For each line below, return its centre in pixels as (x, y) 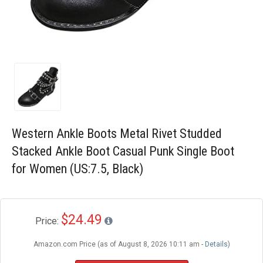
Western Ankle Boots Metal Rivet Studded (117, 134)
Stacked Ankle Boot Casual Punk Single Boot (123, 151)
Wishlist (26, 35)
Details (216, 244)
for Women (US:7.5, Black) (77, 169)
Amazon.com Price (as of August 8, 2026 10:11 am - (119, 244)
